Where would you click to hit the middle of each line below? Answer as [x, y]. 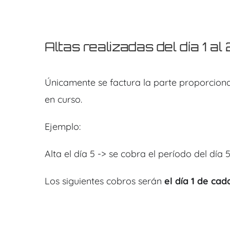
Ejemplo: [62, 127]
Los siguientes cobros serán [104, 181]
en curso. [63, 100]
